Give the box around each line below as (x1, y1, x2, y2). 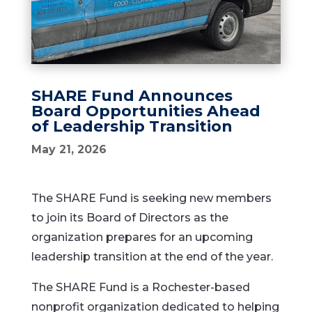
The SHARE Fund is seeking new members (31, 192, 272, 205)
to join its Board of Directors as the (31, 211, 228, 224)
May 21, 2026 (31, 143, 107, 156)
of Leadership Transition (31, 117, 233, 136)
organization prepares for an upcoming (31, 231, 253, 244)
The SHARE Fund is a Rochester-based (31, 281, 250, 294)
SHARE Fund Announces (31, 86, 233, 105)
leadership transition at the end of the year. (31, 250, 273, 263)
